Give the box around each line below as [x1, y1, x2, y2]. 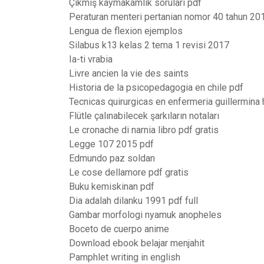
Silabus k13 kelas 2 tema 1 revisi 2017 [69, 39, 229, 51]
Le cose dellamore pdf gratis [69, 167, 189, 178]
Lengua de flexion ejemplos [69, 25, 183, 37]
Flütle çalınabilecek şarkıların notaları [69, 110, 219, 121]
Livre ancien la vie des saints [69, 68, 189, 79]
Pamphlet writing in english [69, 252, 180, 263]
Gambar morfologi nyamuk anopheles [69, 209, 222, 220]
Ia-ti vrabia [69, 54, 113, 65]
